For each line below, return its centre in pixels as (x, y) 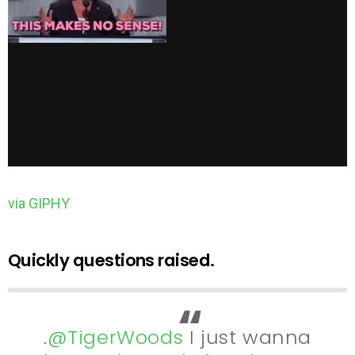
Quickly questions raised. (111, 260)
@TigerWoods (115, 338)
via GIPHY (39, 203)
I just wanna (248, 338)
